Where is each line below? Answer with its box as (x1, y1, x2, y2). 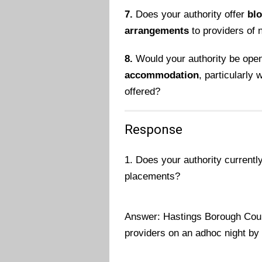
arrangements (125, 25, 189, 36)
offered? (125, 85, 161, 97)
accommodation (125, 69, 199, 81)
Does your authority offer (133, 8, 248, 20)
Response (125, 121, 183, 137)
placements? (125, 171, 181, 182)
